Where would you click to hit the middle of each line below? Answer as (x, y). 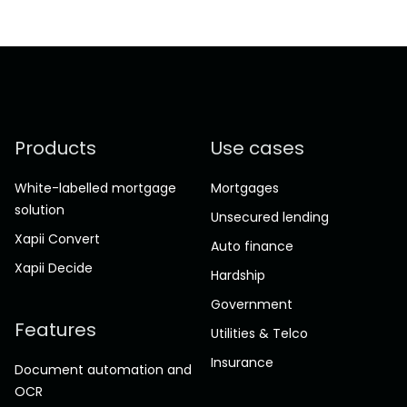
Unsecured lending (270, 218)
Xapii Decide (54, 268)
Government (252, 305)
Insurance (242, 363)
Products (55, 149)
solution (40, 210)
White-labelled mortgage (95, 189)
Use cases (258, 149)
